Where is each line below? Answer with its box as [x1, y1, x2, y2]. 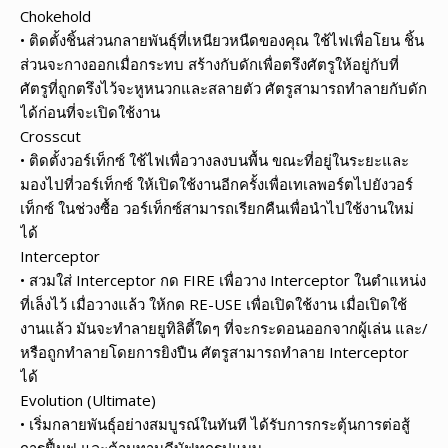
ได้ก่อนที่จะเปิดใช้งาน [20, 101, 160, 122]
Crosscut [20, 125, 81, 146]
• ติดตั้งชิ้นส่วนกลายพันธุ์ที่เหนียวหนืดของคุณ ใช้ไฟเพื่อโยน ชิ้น [20, 29, 424, 50]
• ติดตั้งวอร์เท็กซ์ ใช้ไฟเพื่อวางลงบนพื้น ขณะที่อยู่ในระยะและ [20, 149, 409, 170]
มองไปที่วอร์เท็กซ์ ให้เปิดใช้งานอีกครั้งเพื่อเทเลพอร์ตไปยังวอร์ [20, 173, 413, 194]
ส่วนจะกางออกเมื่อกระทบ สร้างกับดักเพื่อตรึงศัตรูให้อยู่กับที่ [20, 53, 399, 74]
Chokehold [20, 5, 91, 26]
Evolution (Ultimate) [20, 389, 156, 410]
